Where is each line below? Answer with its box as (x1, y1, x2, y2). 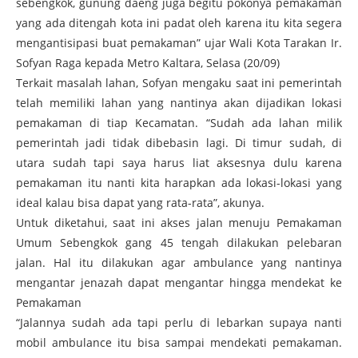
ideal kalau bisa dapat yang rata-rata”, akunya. (16, 194, 265, 210)
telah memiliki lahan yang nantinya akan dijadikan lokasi (16, 94, 342, 110)
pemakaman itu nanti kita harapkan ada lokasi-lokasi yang (16, 174, 342, 190)
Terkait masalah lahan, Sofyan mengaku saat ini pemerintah (16, 74, 342, 90)
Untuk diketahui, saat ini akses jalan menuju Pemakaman (16, 214, 342, 230)
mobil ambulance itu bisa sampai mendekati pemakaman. (16, 334, 342, 350)
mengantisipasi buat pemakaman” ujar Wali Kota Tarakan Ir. (16, 34, 342, 50)
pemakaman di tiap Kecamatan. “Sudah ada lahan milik (16, 114, 342, 130)
